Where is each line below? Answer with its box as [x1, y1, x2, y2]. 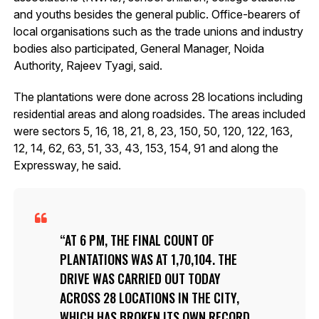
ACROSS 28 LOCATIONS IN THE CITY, [59, 288, 239, 307]
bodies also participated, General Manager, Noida [13, 41, 264, 56]
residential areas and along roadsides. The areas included [13, 106, 305, 121]
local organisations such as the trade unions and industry [13, 23, 303, 38]
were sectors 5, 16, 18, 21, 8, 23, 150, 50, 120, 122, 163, [13, 123, 293, 138]
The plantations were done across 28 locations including [13, 89, 303, 104]
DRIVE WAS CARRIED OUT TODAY [59, 268, 221, 288]
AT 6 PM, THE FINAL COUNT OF [64, 230, 214, 249]
